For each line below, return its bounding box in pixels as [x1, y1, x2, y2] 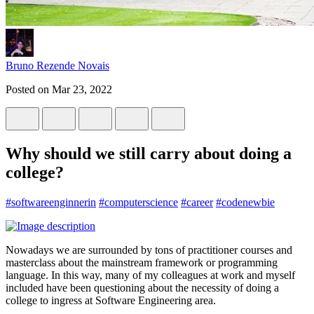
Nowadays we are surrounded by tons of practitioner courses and [6, 243, 292, 256]
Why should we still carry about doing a [6, 144, 292, 163]
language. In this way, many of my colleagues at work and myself [6, 268, 295, 281]
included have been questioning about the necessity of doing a [6, 281, 279, 294]
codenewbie [221, 196, 275, 208]
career [186, 196, 213, 208]
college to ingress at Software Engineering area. [6, 294, 216, 306]
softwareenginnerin [11, 196, 96, 208]
